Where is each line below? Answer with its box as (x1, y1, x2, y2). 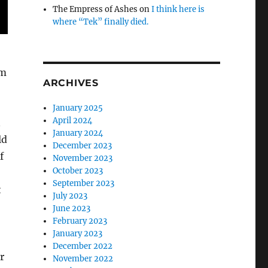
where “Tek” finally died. (53, 17, 149, 27)
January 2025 (53, 103, 103, 113)
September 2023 (53, 178, 115, 188)
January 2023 (53, 229, 103, 239)
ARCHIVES (42, 77, 99, 89)
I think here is (151, 4, 205, 14)
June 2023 (53, 203, 91, 214)
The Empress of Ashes (53, 4, 138, 14)
